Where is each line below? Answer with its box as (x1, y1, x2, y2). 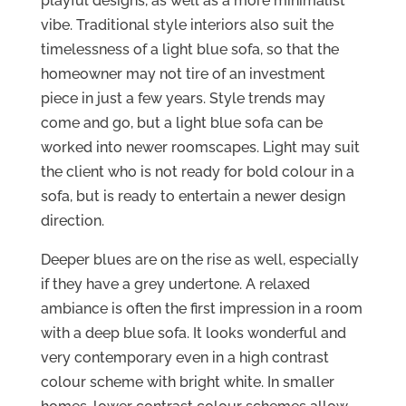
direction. (40, 212, 104, 230)
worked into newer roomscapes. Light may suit (40, 139, 360, 157)
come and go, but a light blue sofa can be (40, 114, 323, 132)
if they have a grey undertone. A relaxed (40, 275, 310, 294)
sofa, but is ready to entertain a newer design (40, 188, 345, 206)
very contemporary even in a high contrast (40, 349, 329, 367)
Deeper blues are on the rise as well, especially (40, 251, 359, 269)
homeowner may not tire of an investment (40, 65, 325, 83)
